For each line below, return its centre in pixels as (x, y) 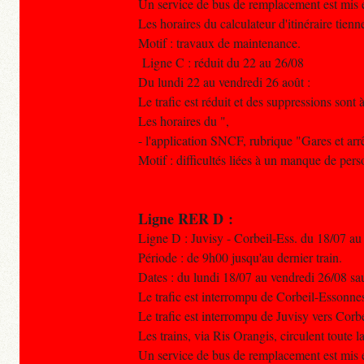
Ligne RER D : (186, 219)
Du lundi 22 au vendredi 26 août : (224, 82)
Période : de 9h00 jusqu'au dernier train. (240, 258)
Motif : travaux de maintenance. (219, 43)
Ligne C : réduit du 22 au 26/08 (221, 63)
